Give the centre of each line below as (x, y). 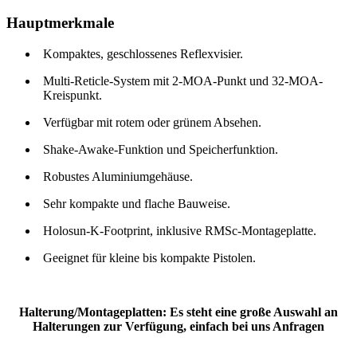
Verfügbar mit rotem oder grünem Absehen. (152, 122)
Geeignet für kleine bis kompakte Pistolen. (149, 257)
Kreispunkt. (73, 95)
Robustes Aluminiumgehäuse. (118, 176)
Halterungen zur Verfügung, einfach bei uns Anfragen (178, 326)
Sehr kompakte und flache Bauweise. (137, 203)
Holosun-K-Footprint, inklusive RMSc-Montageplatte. (180, 230)
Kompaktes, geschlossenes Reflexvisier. (143, 53)
